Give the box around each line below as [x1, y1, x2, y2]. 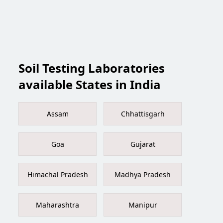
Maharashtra [36, 200, 80, 210]
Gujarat [130, 139, 155, 149]
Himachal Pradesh [27, 170, 88, 180]
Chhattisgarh [120, 109, 165, 119]
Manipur [128, 200, 157, 210]
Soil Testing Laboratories [18, 59, 165, 76]
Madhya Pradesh [114, 170, 171, 180]
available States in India [18, 76, 161, 93]
